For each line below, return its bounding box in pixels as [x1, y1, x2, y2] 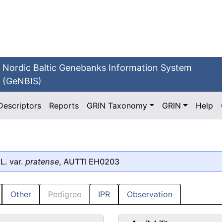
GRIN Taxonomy [87, 101, 148, 111]
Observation [127, 189, 172, 200]
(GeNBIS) [2, 76, 42, 86]
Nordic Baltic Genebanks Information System [2, 62, 192, 73]
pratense [25, 156, 59, 166]
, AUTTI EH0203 [59, 156, 119, 166]
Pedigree [48, 189, 81, 200]
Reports [49, 101, 79, 111]
